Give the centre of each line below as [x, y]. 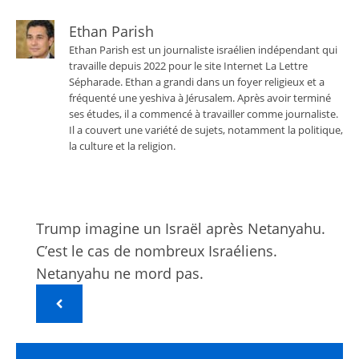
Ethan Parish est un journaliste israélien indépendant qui [203, 50]
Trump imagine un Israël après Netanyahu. [181, 229]
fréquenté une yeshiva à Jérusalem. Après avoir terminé [200, 98]
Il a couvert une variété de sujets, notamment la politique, [206, 130]
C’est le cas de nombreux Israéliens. [157, 251]
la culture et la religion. [122, 146]
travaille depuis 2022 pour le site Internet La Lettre [188, 66]
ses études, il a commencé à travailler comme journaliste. [204, 114]
